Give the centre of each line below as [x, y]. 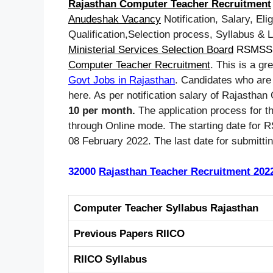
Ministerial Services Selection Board [151, 49]
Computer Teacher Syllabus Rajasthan [166, 208]
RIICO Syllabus [110, 259]
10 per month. [102, 110]
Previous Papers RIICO [129, 233]
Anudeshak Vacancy [115, 19]
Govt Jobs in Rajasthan [122, 80]
